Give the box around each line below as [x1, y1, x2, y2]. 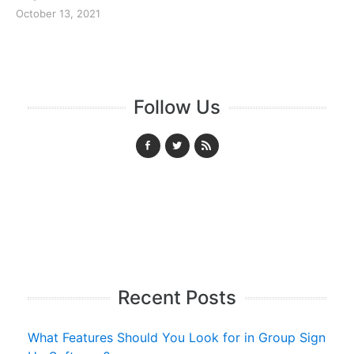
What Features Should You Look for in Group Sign [28, 329, 326, 345]
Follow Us [134, 95, 220, 119]
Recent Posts [118, 285, 236, 309]
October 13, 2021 [16, 6, 100, 20]
